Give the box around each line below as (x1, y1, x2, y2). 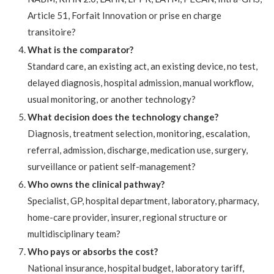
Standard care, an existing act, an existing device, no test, (28, 61, 257, 72)
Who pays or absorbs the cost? (28, 246, 158, 257)
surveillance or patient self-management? (28, 161, 196, 172)
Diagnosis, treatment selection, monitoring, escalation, (28, 128, 250, 139)
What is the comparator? (28, 44, 133, 56)
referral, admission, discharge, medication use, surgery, (28, 144, 248, 156)
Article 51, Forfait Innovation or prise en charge (28, 10, 221, 21)
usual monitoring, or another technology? (28, 94, 196, 105)
